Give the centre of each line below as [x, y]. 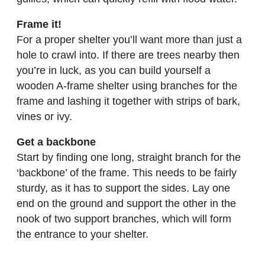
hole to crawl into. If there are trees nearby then [128, 55]
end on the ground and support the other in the [126, 203]
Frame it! [39, 24]
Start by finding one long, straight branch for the [129, 157]
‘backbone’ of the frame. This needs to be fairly [127, 172]
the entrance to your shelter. [83, 234]
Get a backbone [56, 142]
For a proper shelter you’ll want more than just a [129, 39]
